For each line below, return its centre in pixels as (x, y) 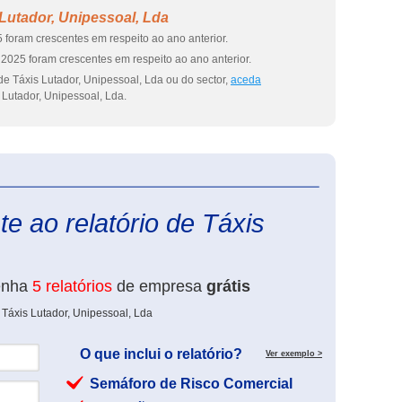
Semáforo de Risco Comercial (191, 384)
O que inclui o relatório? (161, 354)
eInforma (344, 179)
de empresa (159, 286)
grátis (228, 286)
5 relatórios (72, 286)
